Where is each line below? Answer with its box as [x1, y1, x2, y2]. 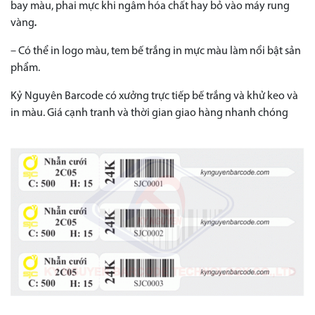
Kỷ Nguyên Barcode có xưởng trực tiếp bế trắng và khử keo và [11, 90, 298, 102]
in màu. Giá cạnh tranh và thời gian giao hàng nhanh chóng [11, 107, 288, 119]
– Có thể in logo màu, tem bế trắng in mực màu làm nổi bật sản [11, 45, 301, 57]
